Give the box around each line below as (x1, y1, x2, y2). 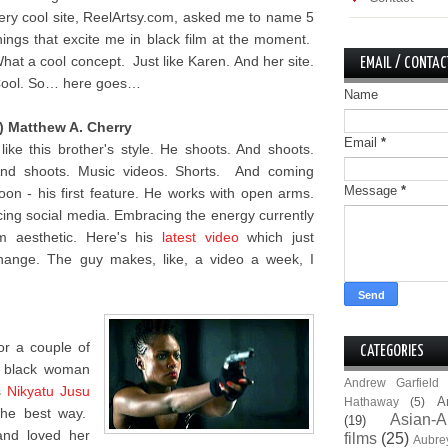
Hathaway (344, 395, 399, 408)
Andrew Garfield (344, 376, 440, 389)
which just (238, 229, 315, 245)
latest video (162, 229, 239, 245)
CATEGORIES (360, 344, 424, 359)
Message (344, 183, 401, 198)
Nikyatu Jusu (6, 383, 90, 399)
